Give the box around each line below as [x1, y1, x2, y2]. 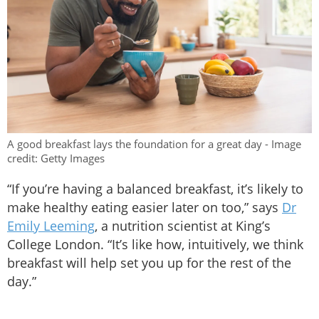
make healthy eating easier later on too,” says [7, 198, 282, 216]
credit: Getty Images [7, 150, 105, 165]
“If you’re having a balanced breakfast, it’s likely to [7, 179, 303, 197]
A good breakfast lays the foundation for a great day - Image [7, 136, 301, 151]
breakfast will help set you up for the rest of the [7, 253, 291, 271]
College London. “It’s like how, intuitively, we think [7, 235, 303, 253]
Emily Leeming [7, 216, 95, 234]
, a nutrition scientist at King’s [95, 216, 271, 234]
